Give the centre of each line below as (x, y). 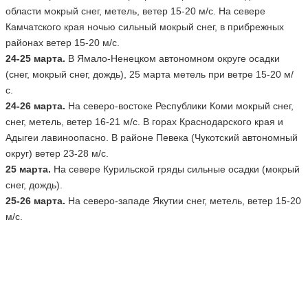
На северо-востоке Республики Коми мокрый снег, (179, 106)
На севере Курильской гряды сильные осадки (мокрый (175, 169)
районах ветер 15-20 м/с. (66, 43)
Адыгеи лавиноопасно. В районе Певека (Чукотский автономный (151, 137)
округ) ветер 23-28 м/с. (58, 153)
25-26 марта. (35, 201)
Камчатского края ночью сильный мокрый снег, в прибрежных (144, 27)
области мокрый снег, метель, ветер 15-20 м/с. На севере (135, 11)
